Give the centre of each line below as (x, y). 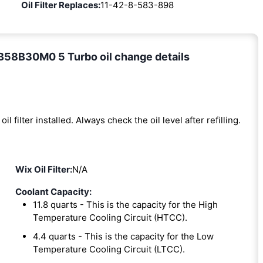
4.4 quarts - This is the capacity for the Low (123, 237)
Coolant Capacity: (53, 192)
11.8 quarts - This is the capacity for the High (125, 205)
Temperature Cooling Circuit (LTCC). (109, 249)
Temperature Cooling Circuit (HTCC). (110, 218)
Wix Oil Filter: (43, 170)
